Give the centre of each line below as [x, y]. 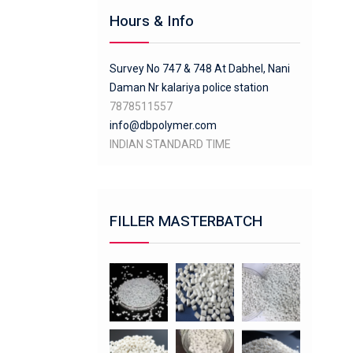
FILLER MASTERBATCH [186, 221]
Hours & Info [151, 21]
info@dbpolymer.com [163, 125]
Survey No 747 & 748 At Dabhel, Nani [199, 69]
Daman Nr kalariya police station [189, 87]
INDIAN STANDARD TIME [170, 144]
